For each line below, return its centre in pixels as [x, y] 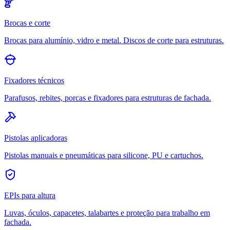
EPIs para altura [30, 195]
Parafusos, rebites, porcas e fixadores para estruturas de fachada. [108, 98]
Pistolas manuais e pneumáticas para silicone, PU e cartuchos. [104, 155]
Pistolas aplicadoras [36, 138]
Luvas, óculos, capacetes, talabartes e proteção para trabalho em [107, 213]
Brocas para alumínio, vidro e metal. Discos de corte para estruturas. [114, 40]
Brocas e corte [27, 23]
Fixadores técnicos [34, 80]
